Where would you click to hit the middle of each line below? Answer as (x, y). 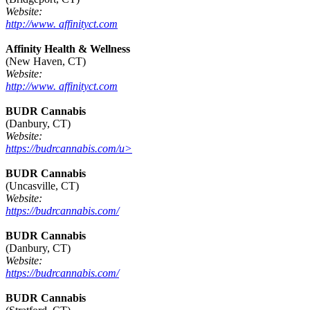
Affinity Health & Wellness (68, 49)
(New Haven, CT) (46, 62)
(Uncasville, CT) (42, 186)
